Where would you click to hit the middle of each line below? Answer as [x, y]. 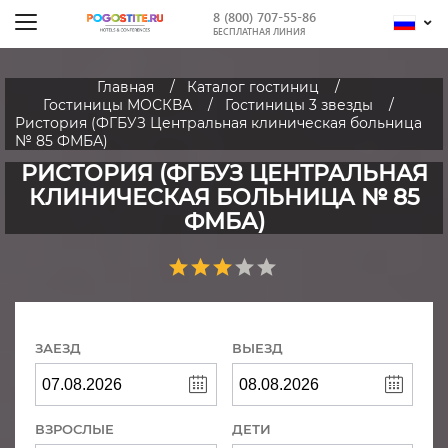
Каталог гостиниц [252, 87]
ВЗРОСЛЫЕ [74, 429]
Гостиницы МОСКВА [117, 105]
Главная [125, 87]
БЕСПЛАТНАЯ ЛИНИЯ [259, 31]
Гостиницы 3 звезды [298, 105]
